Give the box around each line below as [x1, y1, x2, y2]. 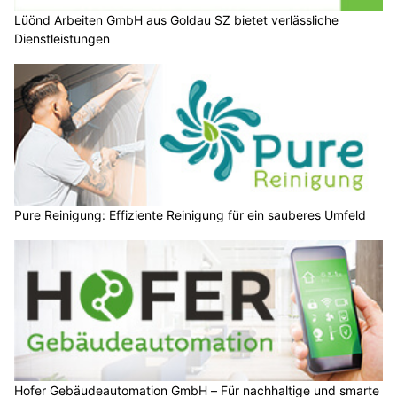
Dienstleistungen [14, 31, 110, 47]
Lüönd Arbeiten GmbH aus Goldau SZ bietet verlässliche [14, 12, 339, 28]
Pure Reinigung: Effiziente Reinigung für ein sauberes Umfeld [14, 206, 366, 222]
